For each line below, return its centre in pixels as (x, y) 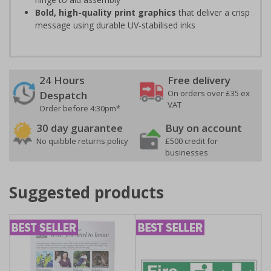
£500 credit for (191, 141)
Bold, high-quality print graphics (106, 12)
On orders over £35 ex (209, 93)
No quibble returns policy (82, 141)
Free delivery (199, 80)
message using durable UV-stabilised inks (115, 25)
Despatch (63, 95)
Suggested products (87, 192)
